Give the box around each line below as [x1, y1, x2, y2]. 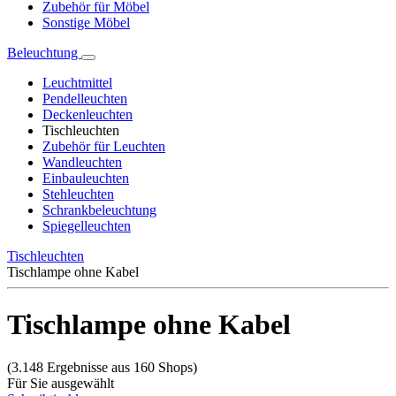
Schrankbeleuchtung [42, 202, 156, 218]
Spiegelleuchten [42, 218, 131, 234]
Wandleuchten [42, 155, 122, 171]
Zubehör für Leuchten [42, 139, 165, 155]
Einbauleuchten [42, 171, 129, 187]
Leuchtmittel [42, 75, 112, 91]
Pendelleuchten [42, 91, 127, 107]
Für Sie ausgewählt [7, 376, 114, 392]
